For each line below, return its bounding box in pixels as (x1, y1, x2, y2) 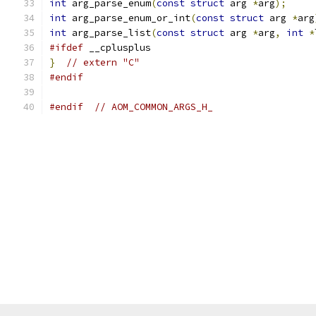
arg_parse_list (66, 27, 151, 39)
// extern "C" (66, 56, 140, 68)
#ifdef (49, 42, 83, 54)
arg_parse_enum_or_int (66, 12, 190, 24)
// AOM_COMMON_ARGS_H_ (95, 101, 213, 113)
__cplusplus (83, 42, 151, 54)
